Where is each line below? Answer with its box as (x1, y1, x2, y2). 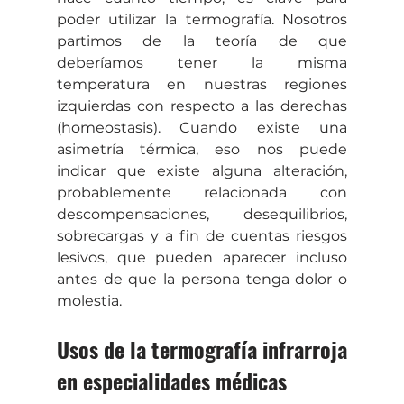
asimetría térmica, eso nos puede (56, 141, 348, 158)
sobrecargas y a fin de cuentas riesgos (56, 227, 348, 244)
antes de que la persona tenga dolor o (56, 271, 348, 288)
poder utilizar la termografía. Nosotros (56, 11, 348, 28)
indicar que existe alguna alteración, (56, 162, 348, 179)
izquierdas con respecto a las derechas (56, 97, 348, 115)
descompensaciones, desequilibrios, (56, 206, 348, 223)
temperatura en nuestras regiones (56, 76, 348, 93)
